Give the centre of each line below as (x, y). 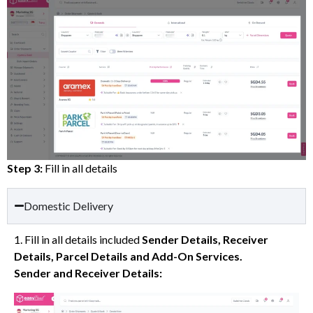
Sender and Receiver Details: (89, 272)
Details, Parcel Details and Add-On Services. (128, 256)
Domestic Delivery (69, 205)
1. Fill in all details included (78, 239)
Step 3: (25, 168)
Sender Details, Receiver (205, 239)
